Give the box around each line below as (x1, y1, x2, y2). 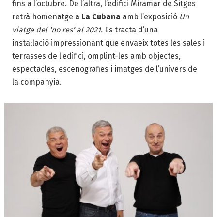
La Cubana (81, 12, 121, 22)
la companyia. (12, 77, 62, 87)
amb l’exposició (121, 12, 179, 22)
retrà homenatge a (12, 12, 81, 22)
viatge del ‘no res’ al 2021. (12, 25, 103, 35)
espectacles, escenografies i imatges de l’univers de (12, 64, 197, 74)
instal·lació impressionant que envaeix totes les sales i (12, 38, 205, 48)
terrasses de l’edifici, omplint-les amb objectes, (12, 51, 181, 61)
